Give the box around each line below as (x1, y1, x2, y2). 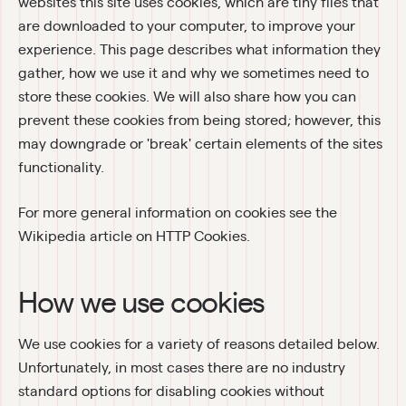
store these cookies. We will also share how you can (18, 86, 356, 106)
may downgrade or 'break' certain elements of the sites (18, 133, 382, 153)
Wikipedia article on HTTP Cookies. (18, 225, 250, 245)
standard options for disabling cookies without (18, 381, 324, 401)
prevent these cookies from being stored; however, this (18, 110, 381, 130)
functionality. (18, 157, 104, 177)
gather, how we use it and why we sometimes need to (18, 63, 369, 82)
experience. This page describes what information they (18, 39, 381, 59)
